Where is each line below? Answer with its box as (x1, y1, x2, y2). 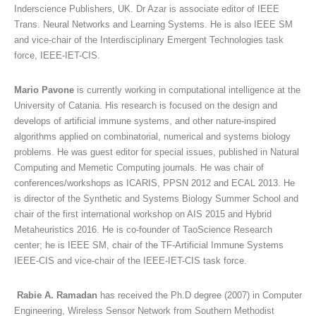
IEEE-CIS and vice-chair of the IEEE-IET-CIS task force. (14, 255, 247, 267)
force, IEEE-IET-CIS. (14, 50, 100, 61)
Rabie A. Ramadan (14, 290, 97, 301)
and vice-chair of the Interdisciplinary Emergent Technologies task (14, 35, 284, 46)
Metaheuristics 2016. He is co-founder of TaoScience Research (14, 224, 272, 236)
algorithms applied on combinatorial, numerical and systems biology (14, 131, 291, 142)
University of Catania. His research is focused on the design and (14, 100, 277, 111)
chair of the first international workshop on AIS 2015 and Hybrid (14, 209, 272, 220)
